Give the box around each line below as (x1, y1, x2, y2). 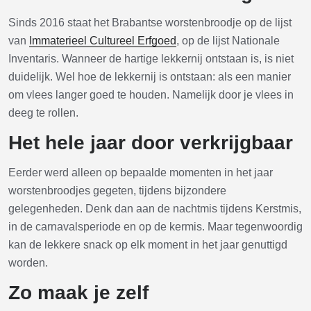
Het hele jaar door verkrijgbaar (8, 132, 293, 153)
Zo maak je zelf (8, 282, 149, 303)
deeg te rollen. (8, 107, 78, 119)
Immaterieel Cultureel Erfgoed (29, 35, 176, 47)
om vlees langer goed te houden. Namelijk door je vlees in (8, 89, 294, 101)
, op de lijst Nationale (176, 35, 280, 47)
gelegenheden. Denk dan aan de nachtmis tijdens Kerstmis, (8, 203, 301, 215)
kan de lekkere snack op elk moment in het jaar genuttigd (8, 239, 287, 251)
